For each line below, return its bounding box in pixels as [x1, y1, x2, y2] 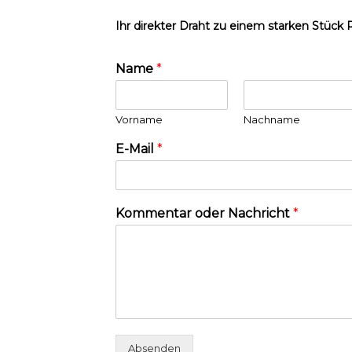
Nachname [244, 113, 300, 126]
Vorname [115, 113, 163, 126]
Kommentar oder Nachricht [115, 206, 293, 222]
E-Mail [115, 141, 157, 157]
